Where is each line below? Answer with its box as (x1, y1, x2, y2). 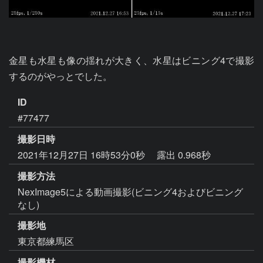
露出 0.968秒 (157, 147, 211, 161)
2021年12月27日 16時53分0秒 (18, 147, 147, 161)
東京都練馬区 (18, 234, 74, 248)
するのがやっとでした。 (9, 69, 112, 83)
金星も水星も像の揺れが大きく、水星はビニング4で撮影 (9, 53, 254, 67)
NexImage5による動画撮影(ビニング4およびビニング (18, 184, 243, 198)
